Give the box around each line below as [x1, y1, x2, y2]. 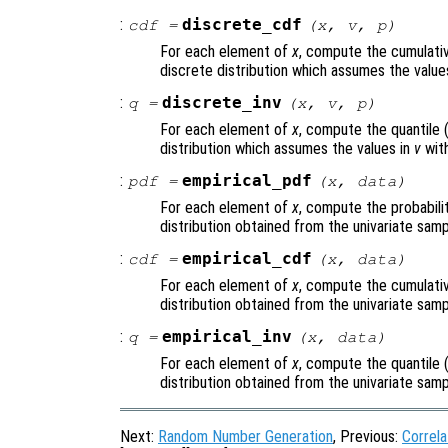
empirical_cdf [182, 250, 313, 269]
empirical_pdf [182, 172, 313, 191]
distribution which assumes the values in [160, 139, 414, 159]
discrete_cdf [182, 16, 303, 35]
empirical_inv [162, 328, 293, 347]
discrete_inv [162, 94, 283, 113]
